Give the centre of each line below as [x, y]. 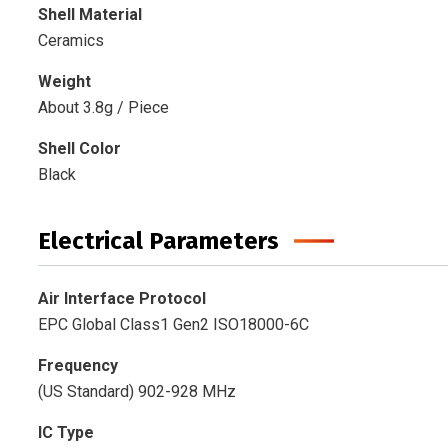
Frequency [77, 366]
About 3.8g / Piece [103, 108]
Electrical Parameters [158, 241]
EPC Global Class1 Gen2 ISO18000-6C [173, 325]
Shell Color [79, 149]
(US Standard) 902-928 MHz [136, 392]
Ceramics [70, 41]
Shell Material [89, 15]
